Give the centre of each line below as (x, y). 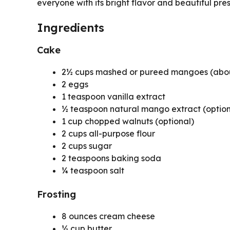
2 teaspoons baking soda (111, 158)
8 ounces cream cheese (108, 216)
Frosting (56, 194)
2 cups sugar (87, 146)
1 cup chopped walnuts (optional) (128, 121)
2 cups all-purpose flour (108, 133)
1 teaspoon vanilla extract (113, 96)
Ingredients (71, 27)
